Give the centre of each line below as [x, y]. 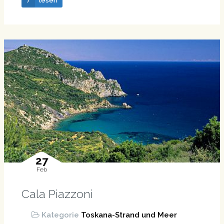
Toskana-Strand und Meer [129, 215]
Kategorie [61, 215]
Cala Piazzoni [57, 193]
